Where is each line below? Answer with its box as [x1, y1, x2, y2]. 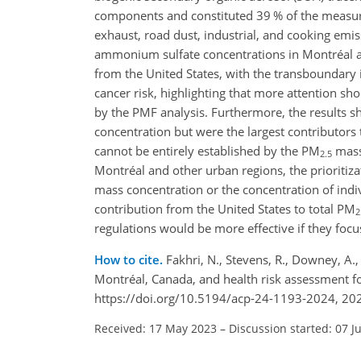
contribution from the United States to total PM [94, 200, 355, 217]
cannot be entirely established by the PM [94, 142, 320, 159]
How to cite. [94, 251, 166, 268]
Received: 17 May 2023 [94, 320, 217, 336]
